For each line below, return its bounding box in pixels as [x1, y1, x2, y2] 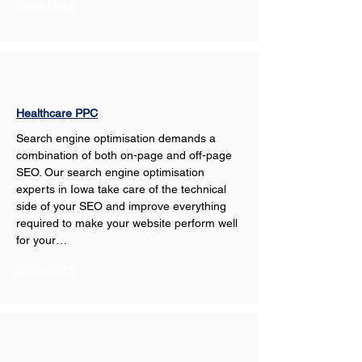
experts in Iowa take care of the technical [16, 183, 229, 196]
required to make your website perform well [16, 217, 241, 229]
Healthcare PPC [16, 107, 98, 120]
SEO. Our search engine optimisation [16, 166, 208, 179]
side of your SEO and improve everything [16, 200, 229, 213]
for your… [16, 234, 67, 246]
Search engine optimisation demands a [16, 132, 219, 145]
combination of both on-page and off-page [16, 149, 235, 162]
